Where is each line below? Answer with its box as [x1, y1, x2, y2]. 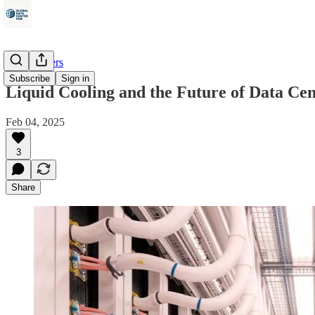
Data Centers [6, 56, 63, 68]
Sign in [61, 73, 89, 84]
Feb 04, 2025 [6, 115, 65, 128]
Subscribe [9, 73, 50, 84]
